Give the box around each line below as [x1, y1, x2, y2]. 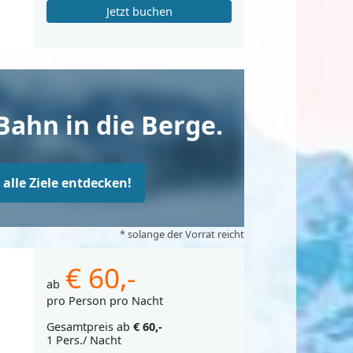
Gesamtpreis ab [46, 319, 133, 335]
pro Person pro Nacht [46, 293, 163, 309]
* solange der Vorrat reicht [120, 227, 244, 242]
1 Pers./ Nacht [46, 333, 121, 348]
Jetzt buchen [106, 3, 173, 19]
